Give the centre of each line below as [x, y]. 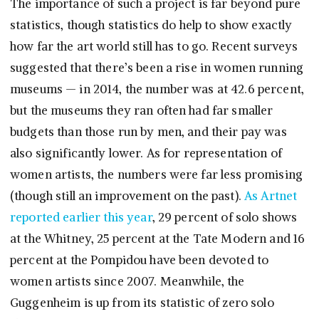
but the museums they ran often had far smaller [142, 111]
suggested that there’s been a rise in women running [157, 68]
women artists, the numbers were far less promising [157, 175]
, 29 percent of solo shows [225, 218]
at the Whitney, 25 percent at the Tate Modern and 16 [158, 239]
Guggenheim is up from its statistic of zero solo [142, 303]
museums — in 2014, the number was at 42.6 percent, [157, 89]
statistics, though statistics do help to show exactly [151, 25]
